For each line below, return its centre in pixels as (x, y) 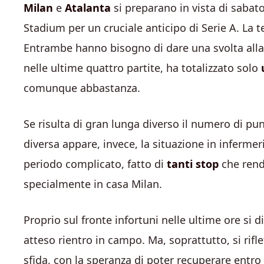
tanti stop (193, 164)
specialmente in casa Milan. (93, 184)
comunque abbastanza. (82, 88)
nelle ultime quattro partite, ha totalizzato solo (142, 68)
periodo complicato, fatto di (95, 164)
